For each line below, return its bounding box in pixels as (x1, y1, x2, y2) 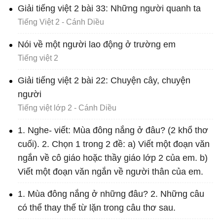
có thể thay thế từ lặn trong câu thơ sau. (18, 203, 176, 213)
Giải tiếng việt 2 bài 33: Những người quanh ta (18, 3, 201, 13)
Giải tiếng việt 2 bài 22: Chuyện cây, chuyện (18, 75, 190, 85)
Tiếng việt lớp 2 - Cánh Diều (18, 104, 116, 112)
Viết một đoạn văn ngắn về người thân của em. (18, 167, 203, 177)
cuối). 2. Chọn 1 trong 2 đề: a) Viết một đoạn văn (18, 139, 210, 149)
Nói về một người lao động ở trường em (18, 39, 176, 49)
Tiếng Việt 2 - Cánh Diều (18, 18, 104, 26)
